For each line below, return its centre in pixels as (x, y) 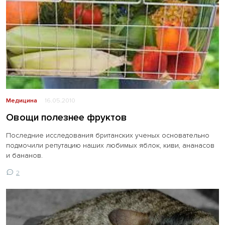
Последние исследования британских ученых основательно (108, 135)
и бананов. (24, 155)
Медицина (22, 100)
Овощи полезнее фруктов (67, 117)
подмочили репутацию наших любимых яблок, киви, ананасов (110, 145)
